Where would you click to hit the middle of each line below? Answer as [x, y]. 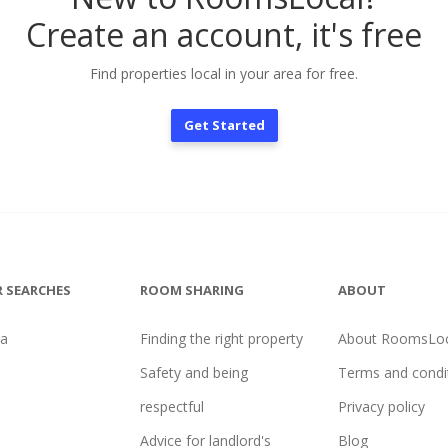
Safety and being [193, 372]
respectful [171, 406]
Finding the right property [221, 338]
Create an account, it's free [224, 34]
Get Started [224, 125]
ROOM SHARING [191, 290]
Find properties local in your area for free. [224, 73]
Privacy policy [382, 406]
